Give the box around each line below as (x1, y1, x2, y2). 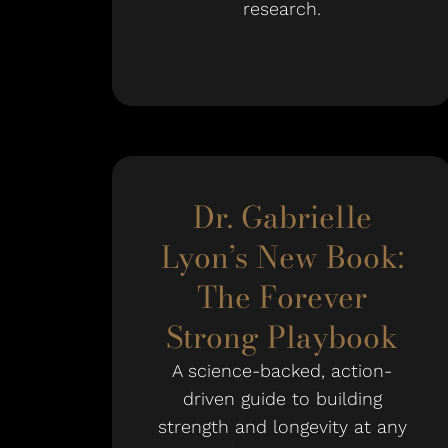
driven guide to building (182, 388, 382, 409)
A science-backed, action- (172, 360, 392, 381)
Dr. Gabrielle (192, 194, 372, 240)
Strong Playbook (166, 314, 398, 360)
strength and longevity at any (157, 416, 407, 437)
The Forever (197, 274, 367, 320)
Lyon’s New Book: (160, 234, 404, 280)
